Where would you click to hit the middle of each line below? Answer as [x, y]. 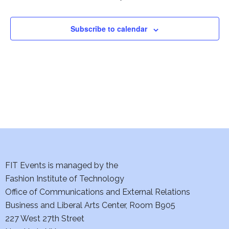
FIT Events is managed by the [62, 166]
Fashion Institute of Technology [65, 179]
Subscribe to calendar [109, 29]
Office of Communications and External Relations [98, 192]
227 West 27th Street [45, 219]
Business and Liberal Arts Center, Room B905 [90, 205]
